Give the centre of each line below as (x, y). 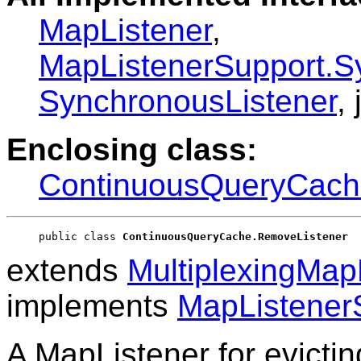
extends (67, 271)
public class (81, 237)
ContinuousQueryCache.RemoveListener (235, 237)
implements (92, 306)
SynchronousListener (188, 102)
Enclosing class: (132, 150)
